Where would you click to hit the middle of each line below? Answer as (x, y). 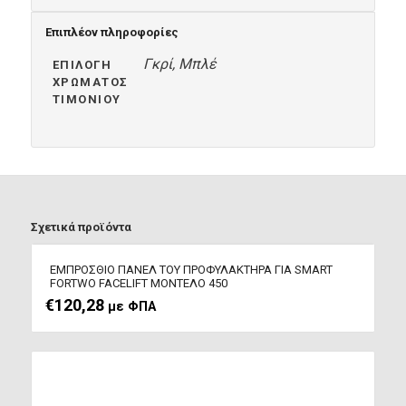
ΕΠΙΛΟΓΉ (82, 65)
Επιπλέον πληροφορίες (111, 33)
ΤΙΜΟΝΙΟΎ (87, 100)
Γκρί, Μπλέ (179, 64)
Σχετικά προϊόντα (81, 227)
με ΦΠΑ (131, 307)
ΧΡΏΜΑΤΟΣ (90, 82)
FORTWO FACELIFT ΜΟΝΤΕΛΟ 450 (138, 284)
